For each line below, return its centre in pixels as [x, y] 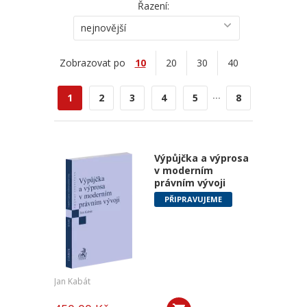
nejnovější [103, 28]
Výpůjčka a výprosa [201, 158]
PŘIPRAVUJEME [193, 199]
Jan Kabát [72, 281]
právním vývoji [189, 183]
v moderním [183, 170]
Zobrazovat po [92, 63]
